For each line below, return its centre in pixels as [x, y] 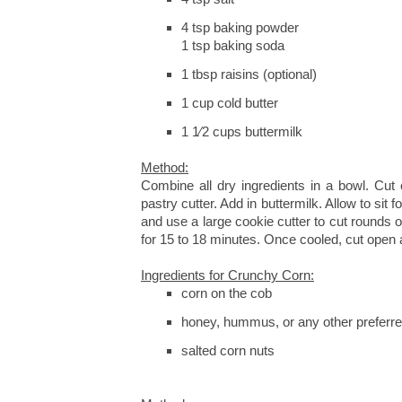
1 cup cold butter [232, 103]
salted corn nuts [228, 350]
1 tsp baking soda [235, 45]
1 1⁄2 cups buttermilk [242, 131]
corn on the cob [228, 293]
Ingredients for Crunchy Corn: [227, 275]
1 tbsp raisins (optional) [251, 74]
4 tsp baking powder [240, 27]
